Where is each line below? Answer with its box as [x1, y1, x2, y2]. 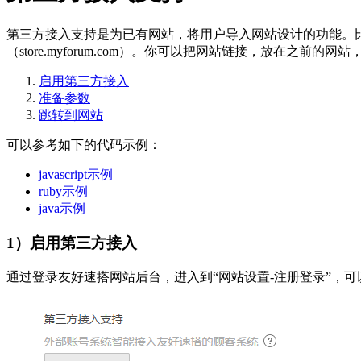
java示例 [39, 201, 85, 216]
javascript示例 [39, 168, 113, 182]
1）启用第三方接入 [6, 234, 137, 252]
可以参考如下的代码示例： [6, 138, 161, 152]
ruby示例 [39, 185, 88, 199]
